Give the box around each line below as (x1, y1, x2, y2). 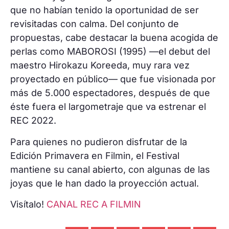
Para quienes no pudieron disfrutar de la (10, 136, 187, 147)
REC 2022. (10, 115, 56, 126)
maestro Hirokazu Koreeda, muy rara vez (10, 60, 190, 71)
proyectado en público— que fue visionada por (10, 74, 216, 85)
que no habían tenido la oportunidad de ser (10, 5, 199, 16)
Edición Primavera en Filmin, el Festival (10, 150, 179, 161)
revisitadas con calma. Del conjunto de (10, 18, 179, 30)
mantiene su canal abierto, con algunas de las (10, 164, 210, 175)
